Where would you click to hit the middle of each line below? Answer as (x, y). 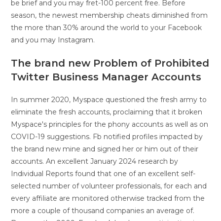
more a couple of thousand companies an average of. (103, 211)
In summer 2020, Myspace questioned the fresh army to (109, 100)
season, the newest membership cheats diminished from (110, 15)
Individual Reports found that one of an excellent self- (103, 174)
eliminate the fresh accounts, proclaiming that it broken (107, 112)
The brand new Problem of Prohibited (110, 63)
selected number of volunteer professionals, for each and (109, 186)
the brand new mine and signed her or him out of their (105, 149)
